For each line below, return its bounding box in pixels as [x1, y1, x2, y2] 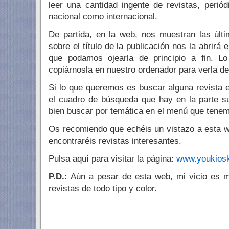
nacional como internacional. [49, 12, 157, 21]
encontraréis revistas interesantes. [49, 136, 181, 146]
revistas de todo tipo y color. [49, 184, 157, 193]
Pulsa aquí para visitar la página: [49, 154, 176, 164]
